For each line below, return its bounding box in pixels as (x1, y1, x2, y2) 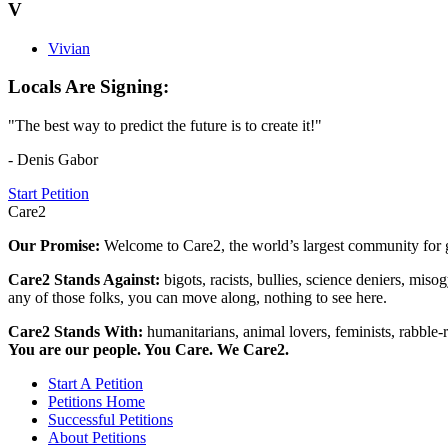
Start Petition (8, 185, 89, 203)
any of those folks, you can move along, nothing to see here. (8, 289, 387, 307)
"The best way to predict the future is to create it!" (8, 117, 322, 135)
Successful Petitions (48, 411, 173, 429)
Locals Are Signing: (8, 76, 169, 98)
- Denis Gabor (8, 151, 98, 169)
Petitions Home (48, 393, 145, 411)
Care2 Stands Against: (8, 271, 164, 289)
